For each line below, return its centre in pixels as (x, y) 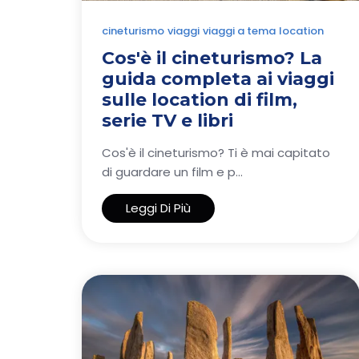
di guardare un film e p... (172, 171)
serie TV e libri (167, 120)
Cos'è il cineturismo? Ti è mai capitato (216, 152)
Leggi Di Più (158, 208)
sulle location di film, (200, 99)
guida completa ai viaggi (218, 79)
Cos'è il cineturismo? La (212, 58)
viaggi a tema (239, 30)
